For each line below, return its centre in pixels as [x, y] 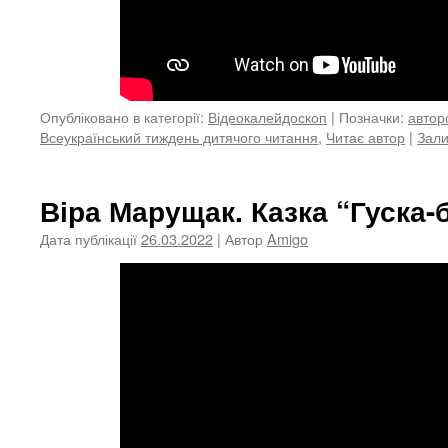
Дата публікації [88, 238]
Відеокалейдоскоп [267, 116]
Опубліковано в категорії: [122, 116]
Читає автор [365, 136]
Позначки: [371, 116]
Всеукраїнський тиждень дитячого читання [179, 136]
